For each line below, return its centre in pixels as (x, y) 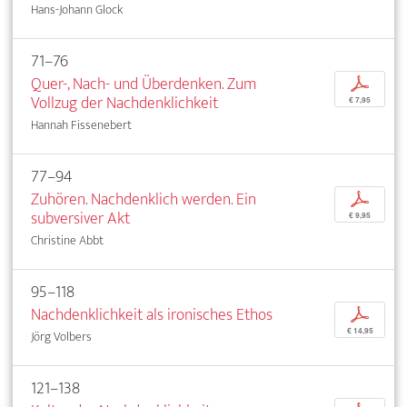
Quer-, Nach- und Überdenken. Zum (144, 84)
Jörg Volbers (61, 336)
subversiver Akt (80, 218)
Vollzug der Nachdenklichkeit (124, 103)
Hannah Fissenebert (81, 124)
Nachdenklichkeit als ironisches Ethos (152, 314)
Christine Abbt (67, 240)
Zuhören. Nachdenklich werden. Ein (144, 199)
